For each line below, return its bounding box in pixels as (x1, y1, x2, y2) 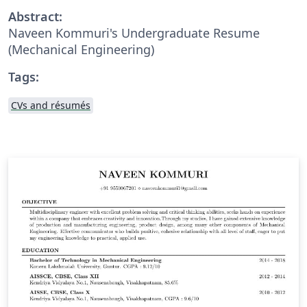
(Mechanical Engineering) (8, 40, 154, 58)
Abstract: (8, 8, 62, 25)
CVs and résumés (11, 98, 90, 112)
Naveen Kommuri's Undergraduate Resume (8, 24, 260, 41)
